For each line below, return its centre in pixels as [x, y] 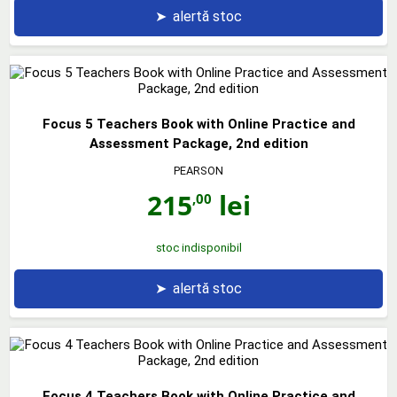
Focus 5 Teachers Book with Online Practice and [198, 124]
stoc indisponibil [198, 247]
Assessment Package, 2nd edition [198, 143]
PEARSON [198, 170]
